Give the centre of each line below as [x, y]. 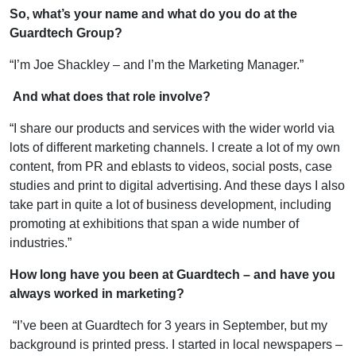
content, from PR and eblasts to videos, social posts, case [171, 166]
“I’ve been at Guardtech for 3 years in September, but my [168, 325]
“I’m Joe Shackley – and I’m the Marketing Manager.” [157, 64]
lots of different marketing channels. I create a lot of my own [175, 147]
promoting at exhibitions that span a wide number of [154, 223]
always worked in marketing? [97, 293]
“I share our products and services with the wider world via [172, 128]
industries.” [41, 242]
